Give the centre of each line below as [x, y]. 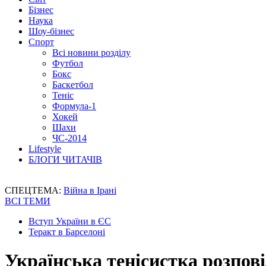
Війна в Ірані [90, 190]
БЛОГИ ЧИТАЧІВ [65, 159]
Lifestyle [45, 149]
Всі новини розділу [91, 53]
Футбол [68, 63]
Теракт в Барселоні [67, 232]
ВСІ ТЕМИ [28, 201]
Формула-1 [74, 106]
